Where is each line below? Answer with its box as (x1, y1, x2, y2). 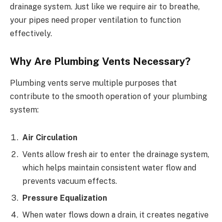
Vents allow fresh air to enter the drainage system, (22, 149, 209, 159)
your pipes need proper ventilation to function (10, 15, 181, 25)
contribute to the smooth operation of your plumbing (10, 92, 207, 102)
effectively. (10, 29, 52, 39)
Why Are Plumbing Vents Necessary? (10, 55, 191, 67)
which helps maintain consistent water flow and (22, 163, 196, 172)
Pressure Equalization (22, 193, 107, 203)
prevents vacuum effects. (22, 176, 117, 186)
